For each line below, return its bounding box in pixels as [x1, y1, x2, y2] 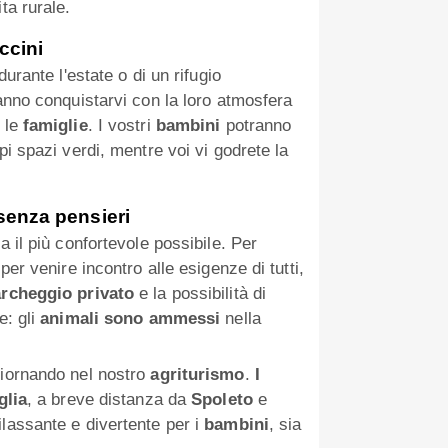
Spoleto [191, 390, 253, 410]
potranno [220, 116, 292, 136]
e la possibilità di [134, 284, 267, 304]
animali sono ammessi [40, 309, 221, 329]
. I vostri [87, 116, 156, 136]
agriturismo [150, 365, 245, 385]
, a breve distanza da [26, 390, 192, 410]
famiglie [22, 116, 88, 136]
